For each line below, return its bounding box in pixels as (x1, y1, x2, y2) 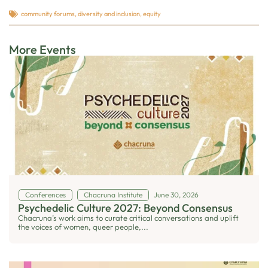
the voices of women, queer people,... (18, 221, 148, 232)
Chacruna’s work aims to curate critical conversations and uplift (18, 212, 239, 223)
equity (143, 10, 161, 19)
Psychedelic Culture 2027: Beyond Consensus (18, 200, 233, 215)
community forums (21, 10, 75, 19)
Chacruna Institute (84, 190, 142, 199)
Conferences (25, 190, 66, 199)
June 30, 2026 (154, 190, 199, 199)
